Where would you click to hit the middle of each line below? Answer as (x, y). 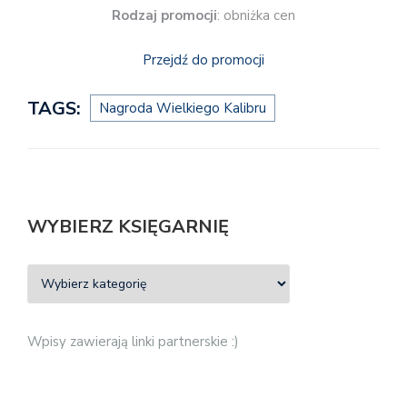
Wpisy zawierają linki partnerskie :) (133, 342)
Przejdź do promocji (203, 60)
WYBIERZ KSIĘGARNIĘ (128, 227)
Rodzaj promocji (164, 16)
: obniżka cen (256, 16)
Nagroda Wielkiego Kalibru (183, 109)
